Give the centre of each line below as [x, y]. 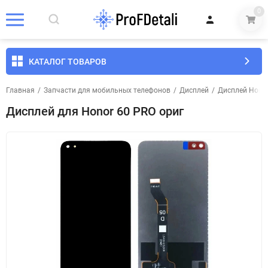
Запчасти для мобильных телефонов [107, 90]
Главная [20, 90]
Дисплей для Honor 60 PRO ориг [95, 111]
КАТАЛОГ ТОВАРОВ [68, 61]
